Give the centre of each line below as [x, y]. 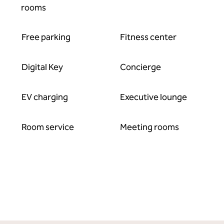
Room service [48, 127]
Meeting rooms [149, 127]
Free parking [46, 37]
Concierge [140, 67]
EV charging [45, 97]
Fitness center [148, 37]
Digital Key [42, 67]
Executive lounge [153, 97]
